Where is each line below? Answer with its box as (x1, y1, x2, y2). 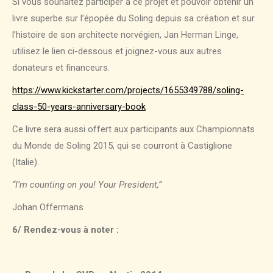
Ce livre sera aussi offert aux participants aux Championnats (12, 124, 255, 135)
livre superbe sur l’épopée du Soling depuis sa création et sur (12, 13, 255, 24)
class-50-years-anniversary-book (12, 101, 146, 113)
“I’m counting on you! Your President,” (12, 179, 161, 191)
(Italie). (12, 157, 39, 168)
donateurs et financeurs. (12, 62, 110, 74)
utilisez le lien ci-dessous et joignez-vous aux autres (12, 46, 222, 57)
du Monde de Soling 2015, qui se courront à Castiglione (12, 140, 232, 152)
